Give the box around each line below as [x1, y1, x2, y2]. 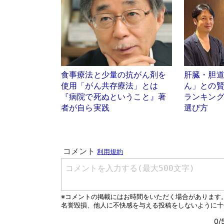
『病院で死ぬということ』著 [61, 92, 166, 101]
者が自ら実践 [61, 103, 109, 112]
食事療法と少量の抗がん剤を [61, 70, 166, 79]
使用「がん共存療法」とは [61, 81, 166, 90]
